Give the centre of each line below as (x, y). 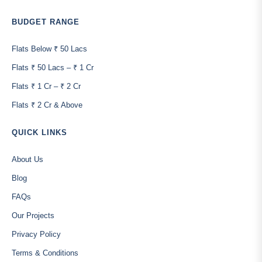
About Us (27, 159)
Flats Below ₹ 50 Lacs (49, 49)
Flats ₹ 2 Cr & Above (47, 105)
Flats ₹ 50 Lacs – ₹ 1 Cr (53, 68)
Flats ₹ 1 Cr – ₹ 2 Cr (46, 86)
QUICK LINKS (40, 132)
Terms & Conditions (45, 253)
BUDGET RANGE (46, 22)
